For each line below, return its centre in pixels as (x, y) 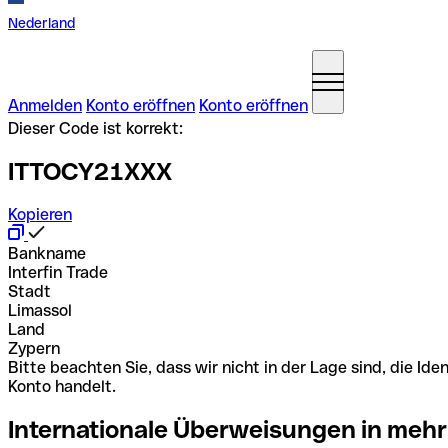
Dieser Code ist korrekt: (95, 128)
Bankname (47, 253)
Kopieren (40, 214)
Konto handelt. (62, 386)
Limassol (40, 310)
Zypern (34, 348)
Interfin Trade (58, 272)
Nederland (41, 23)
